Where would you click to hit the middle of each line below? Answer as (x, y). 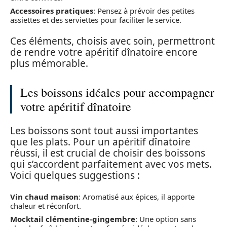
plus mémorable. (49, 63)
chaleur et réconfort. (46, 206)
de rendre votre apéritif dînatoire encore (104, 52)
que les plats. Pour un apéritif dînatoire (100, 142)
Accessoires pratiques (52, 10)
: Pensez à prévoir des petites (144, 10)
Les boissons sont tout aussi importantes (104, 130)
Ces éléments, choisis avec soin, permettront (112, 41)
